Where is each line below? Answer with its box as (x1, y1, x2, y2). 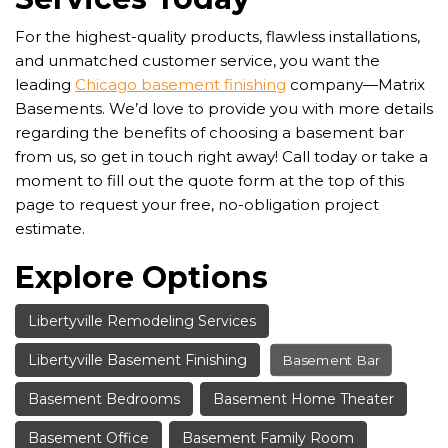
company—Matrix (286, 75, 425, 95)
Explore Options (15, 259, 268, 297)
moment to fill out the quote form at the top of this (15, 171, 404, 191)
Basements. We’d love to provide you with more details (15, 99, 433, 119)
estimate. (15, 219, 85, 239)
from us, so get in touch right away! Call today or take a (15, 147, 428, 167)
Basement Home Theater (213, 390, 394, 409)
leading (15, 75, 75, 95)
